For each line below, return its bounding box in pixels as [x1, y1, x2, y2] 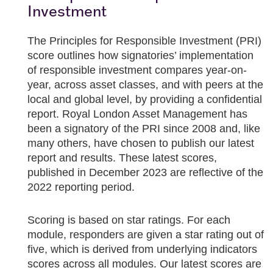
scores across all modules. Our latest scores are [27, 258, 261, 270]
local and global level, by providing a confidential [27, 93, 262, 105]
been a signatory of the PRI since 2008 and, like [27, 122, 260, 135]
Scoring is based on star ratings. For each [27, 214, 230, 226]
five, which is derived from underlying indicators [27, 243, 257, 255]
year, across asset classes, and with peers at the [27, 79, 263, 91]
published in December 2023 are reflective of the [27, 166, 263, 179]
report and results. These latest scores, [27, 152, 217, 164]
